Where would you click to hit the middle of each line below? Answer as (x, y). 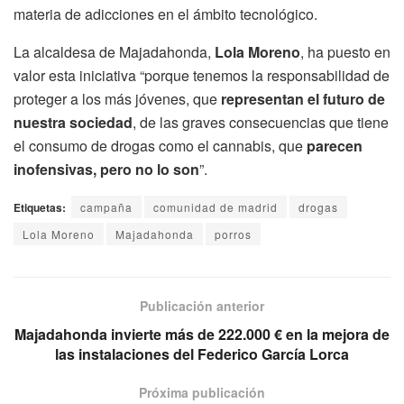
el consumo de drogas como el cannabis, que (160, 145)
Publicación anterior (202, 305)
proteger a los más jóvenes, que (117, 98)
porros (233, 234)
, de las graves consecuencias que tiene (261, 122)
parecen (335, 145)
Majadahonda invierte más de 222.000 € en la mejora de (202, 334)
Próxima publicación (202, 392)
